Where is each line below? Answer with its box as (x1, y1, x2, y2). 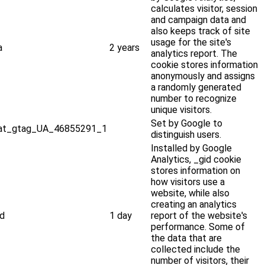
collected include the (151, 244, 241, 256)
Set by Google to (151, 118, 223, 130)
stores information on (151, 165, 241, 177)
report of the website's (151, 210, 248, 222)
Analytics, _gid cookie (151, 154, 242, 166)
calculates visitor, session (151, 3, 258, 15)
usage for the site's (151, 37, 232, 49)
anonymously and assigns (151, 70, 256, 82)
